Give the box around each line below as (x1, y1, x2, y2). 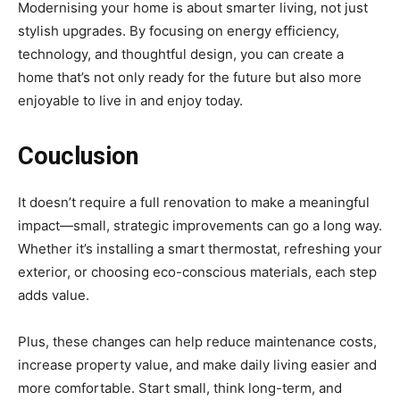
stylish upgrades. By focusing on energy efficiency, (18, 22, 339, 40)
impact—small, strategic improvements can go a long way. (18, 217, 382, 235)
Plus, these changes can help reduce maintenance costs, (18, 333, 377, 351)
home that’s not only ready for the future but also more (18, 69, 362, 87)
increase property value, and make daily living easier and (18, 356, 377, 374)
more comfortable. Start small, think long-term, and (18, 379, 342, 397)
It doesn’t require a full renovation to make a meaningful (18, 194, 370, 212)
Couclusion (18, 142, 138, 171)
